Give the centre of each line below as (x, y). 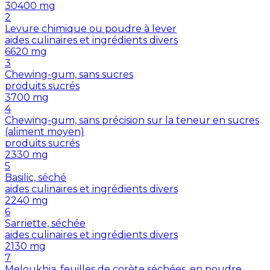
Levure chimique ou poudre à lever (91, 29)
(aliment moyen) (45, 132)
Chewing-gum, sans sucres (69, 75)
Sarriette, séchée (45, 224)
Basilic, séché (36, 178)
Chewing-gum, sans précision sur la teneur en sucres (132, 121)
